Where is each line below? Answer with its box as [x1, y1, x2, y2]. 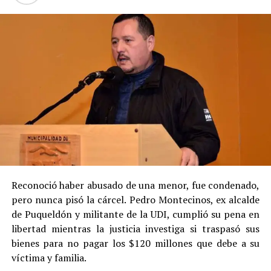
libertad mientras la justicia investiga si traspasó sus [11, 222, 260, 236]
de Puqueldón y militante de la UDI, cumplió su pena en [11, 207, 260, 221]
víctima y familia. [11, 251, 87, 265]
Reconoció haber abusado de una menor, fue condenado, [11, 178, 260, 192]
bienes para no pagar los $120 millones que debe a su [11, 237, 260, 250]
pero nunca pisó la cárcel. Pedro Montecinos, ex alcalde [11, 193, 260, 207]
